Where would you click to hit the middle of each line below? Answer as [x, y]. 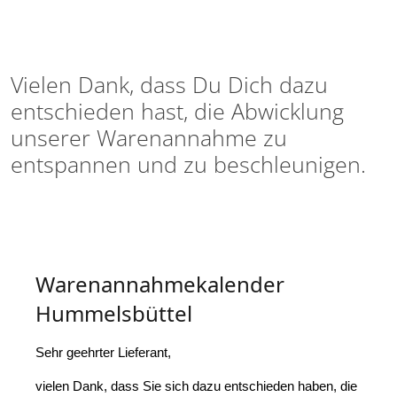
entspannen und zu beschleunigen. [188, 164]
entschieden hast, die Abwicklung [177, 111]
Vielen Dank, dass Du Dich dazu [169, 85]
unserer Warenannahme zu [149, 138]
